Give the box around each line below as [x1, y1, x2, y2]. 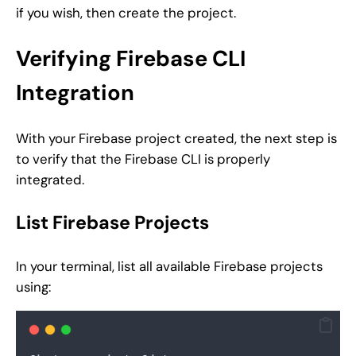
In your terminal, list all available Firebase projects [16, 257, 323, 276]
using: [16, 278, 51, 296]
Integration [16, 78, 134, 106]
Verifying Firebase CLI [16, 44, 246, 72]
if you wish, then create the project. [16, 4, 236, 22]
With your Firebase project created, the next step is [16, 129, 337, 147]
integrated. [16, 170, 84, 188]
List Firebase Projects [16, 210, 209, 234]
